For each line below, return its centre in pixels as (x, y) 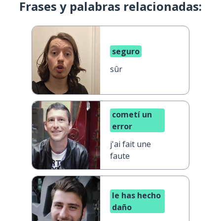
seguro (126, 51)
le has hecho (136, 195)
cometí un (132, 114)
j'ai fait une (130, 144)
